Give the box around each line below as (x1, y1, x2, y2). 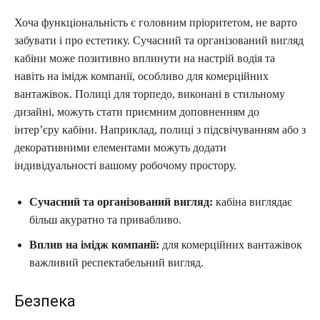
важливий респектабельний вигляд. (29, 256, 204, 269)
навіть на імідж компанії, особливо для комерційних (14, 69, 269, 82)
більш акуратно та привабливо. (29, 213, 181, 226)
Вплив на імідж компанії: (29, 238, 159, 251)
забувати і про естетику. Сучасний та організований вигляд (14, 34, 304, 46)
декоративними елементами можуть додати (14, 141, 226, 154)
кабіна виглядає (213, 195, 292, 208)
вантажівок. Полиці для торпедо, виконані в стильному (14, 87, 285, 100)
